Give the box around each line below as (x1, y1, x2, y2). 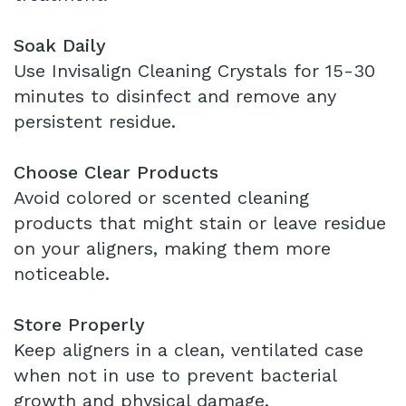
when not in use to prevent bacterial (14, 364, 336, 387)
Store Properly (14, 314, 145, 336)
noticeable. (14, 263, 110, 285)
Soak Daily (14, 34, 106, 57)
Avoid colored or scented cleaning (14, 187, 309, 209)
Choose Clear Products (14, 161, 218, 184)
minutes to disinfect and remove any (14, 85, 336, 108)
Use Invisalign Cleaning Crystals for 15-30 (14, 60, 375, 82)
